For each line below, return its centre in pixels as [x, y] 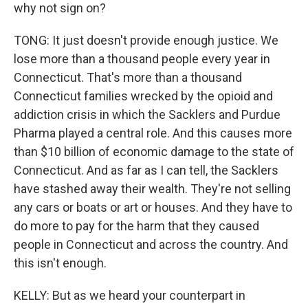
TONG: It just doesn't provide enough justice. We [146, 40]
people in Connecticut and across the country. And [151, 244]
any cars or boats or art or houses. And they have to [153, 207]
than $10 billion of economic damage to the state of [154, 152]
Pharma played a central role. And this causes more [153, 133]
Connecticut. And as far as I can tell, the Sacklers [146, 170]
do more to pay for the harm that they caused [136, 226]
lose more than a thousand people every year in [142, 59]
